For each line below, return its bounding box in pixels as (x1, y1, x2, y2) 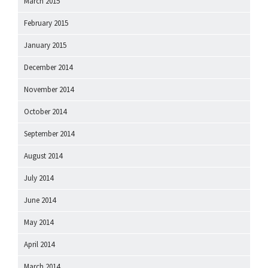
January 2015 (24, 40, 66, 51)
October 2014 (24, 106, 66, 117)
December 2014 (24, 62, 72, 73)
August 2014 (24, 151, 62, 162)
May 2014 (24, 217, 53, 228)
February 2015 (24, 18, 68, 29)
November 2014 (24, 84, 74, 95)
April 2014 (24, 239, 54, 250)
